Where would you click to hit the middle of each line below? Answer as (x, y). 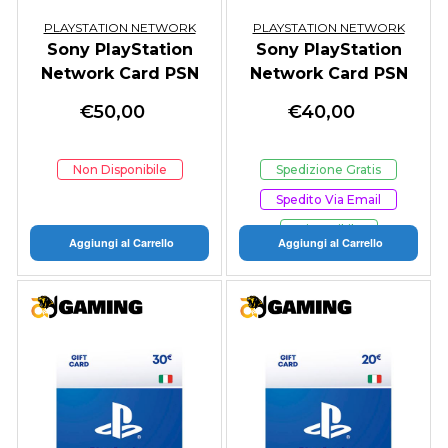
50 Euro (119, 98)
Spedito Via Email (328, 199)
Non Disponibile (119, 169)
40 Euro (328, 98)
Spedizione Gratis (328, 169)
